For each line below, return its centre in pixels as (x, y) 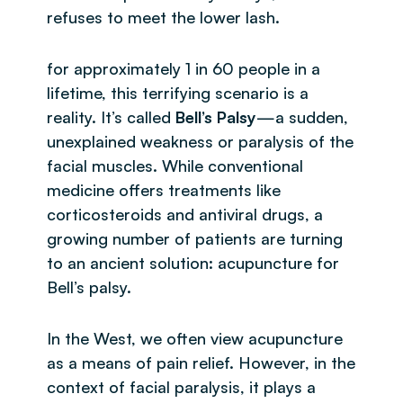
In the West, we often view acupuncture (195, 338)
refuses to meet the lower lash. (163, 17)
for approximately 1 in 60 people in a (184, 68)
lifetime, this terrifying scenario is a (178, 92)
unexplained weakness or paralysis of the (200, 141)
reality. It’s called (111, 116)
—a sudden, (302, 116)
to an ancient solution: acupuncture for (193, 262)
